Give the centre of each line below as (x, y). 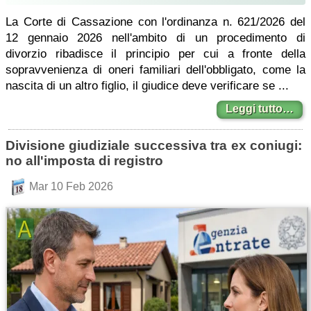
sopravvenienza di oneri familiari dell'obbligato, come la (155, 70)
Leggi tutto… (260, 109)
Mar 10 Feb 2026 (71, 186)
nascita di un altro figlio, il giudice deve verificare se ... (147, 86)
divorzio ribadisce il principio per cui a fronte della (155, 54)
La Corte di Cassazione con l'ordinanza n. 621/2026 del (155, 22)
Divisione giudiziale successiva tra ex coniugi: (154, 145)
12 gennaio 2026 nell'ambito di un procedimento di (155, 38)
